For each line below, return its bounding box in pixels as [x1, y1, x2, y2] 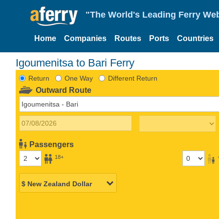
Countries [177, 34, 214, 43]
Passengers [29, 140, 74, 149]
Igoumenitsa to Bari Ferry [16, 56, 134, 69]
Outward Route [36, 86, 92, 94]
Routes [114, 34, 141, 43]
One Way [64, 74, 93, 82]
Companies [64, 34, 107, 43]
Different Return [108, 74, 157, 82]
